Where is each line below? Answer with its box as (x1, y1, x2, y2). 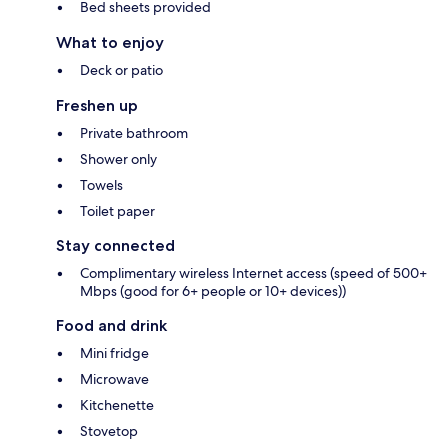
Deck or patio (80, 61, 163, 80)
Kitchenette (80, 396, 154, 415)
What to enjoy (56, 33, 164, 53)
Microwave (80, 370, 149, 389)
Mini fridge (80, 344, 149, 363)
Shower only (80, 150, 157, 169)
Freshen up (56, 96, 138, 116)
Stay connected (56, 236, 175, 256)
